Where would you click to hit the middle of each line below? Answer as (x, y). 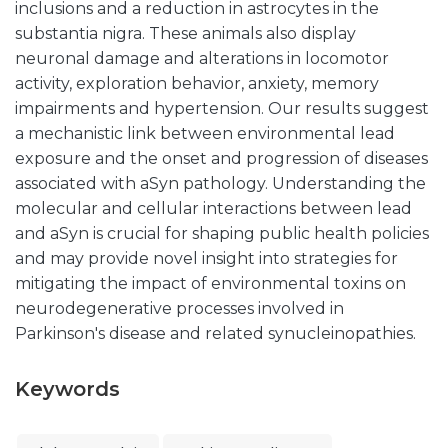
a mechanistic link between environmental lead (205, 133)
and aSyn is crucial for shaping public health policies (222, 233)
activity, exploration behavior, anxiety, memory (197, 83)
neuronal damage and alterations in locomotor (202, 58)
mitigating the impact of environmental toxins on (210, 283)
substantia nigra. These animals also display (185, 33)
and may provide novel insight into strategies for (206, 258)
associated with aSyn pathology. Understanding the (220, 183)
